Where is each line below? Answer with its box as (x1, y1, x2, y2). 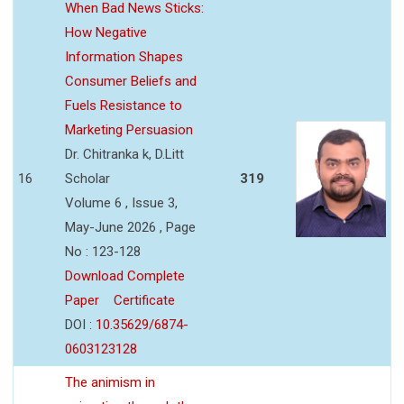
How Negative (65, 23, 147, 41)
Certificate (114, 291, 175, 308)
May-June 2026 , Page (65, 218, 196, 235)
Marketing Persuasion (65, 121, 193, 138)
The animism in (65, 373, 155, 390)
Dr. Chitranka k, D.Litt (65, 145, 184, 162)
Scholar (65, 170, 110, 187)
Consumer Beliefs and (65, 72, 197, 89)
